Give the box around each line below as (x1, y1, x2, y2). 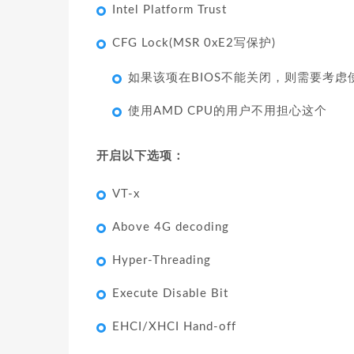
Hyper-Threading (112, 254, 211, 266)
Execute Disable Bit (112, 288, 228, 299)
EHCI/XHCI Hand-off (112, 321, 236, 333)
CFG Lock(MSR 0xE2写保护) (112, 37, 276, 49)
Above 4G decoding (112, 221, 229, 233)
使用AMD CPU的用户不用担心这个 (128, 105, 327, 117)
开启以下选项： (96, 150, 185, 162)
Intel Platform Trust (112, 4, 227, 16)
